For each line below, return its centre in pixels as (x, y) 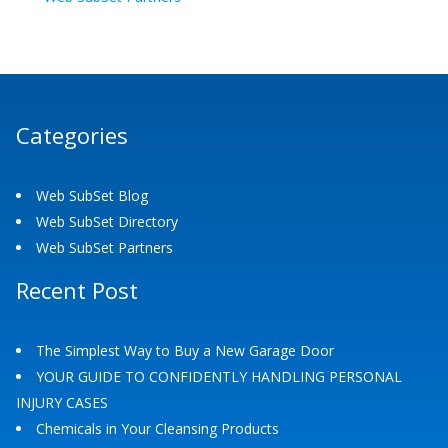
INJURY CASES (62, 403)
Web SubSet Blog (92, 195)
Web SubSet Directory (107, 221)
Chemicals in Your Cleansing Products (157, 429)
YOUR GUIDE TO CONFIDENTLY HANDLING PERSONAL (219, 377)
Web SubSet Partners (104, 247)
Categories (72, 134)
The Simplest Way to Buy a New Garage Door (185, 351)
